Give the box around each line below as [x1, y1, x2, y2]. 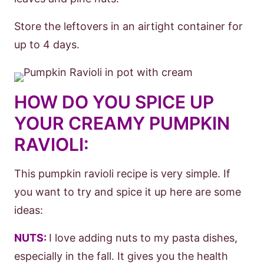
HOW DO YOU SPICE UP [14, 91, 214, 113]
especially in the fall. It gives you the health [14, 250, 228, 262]
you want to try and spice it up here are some [14, 186, 241, 198]
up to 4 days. [14, 38, 82, 51]
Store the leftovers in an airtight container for [14, 20, 243, 32]
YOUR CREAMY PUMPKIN [14, 113, 230, 134]
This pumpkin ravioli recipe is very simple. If [14, 167, 230, 180]
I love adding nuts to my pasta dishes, [49, 232, 237, 244]
